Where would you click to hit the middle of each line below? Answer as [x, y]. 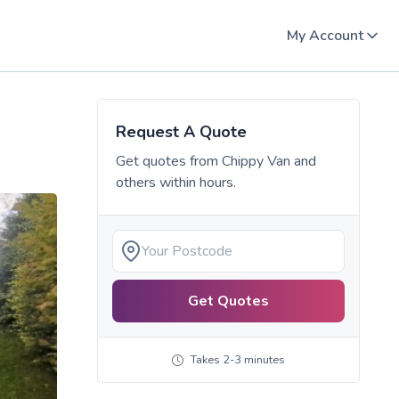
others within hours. [175, 183]
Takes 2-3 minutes [237, 360]
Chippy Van [257, 161]
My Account [325, 36]
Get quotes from [168, 161]
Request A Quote [181, 132]
